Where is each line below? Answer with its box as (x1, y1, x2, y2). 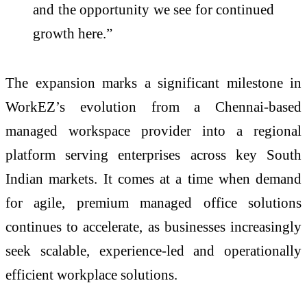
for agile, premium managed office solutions (5, 194, 302, 210)
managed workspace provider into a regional (5, 122, 302, 138)
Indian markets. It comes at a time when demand (5, 170, 302, 186)
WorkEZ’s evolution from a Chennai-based (5, 98, 302, 114)
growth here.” (33, 25, 112, 41)
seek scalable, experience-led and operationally (5, 242, 302, 258)
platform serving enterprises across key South (5, 146, 302, 162)
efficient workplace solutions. (5, 266, 177, 282)
